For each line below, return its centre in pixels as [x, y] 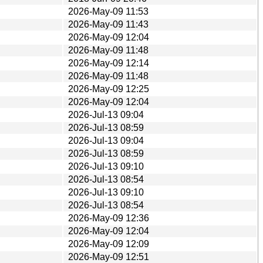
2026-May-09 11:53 [108, 11]
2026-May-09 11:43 [108, 24]
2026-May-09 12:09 [109, 244]
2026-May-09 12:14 [109, 63]
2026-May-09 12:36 [109, 218]
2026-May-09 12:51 [109, 257]
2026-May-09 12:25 [109, 89]
